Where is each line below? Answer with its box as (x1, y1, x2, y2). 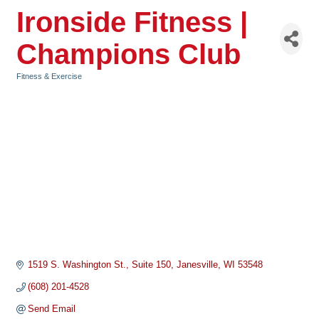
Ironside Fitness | (16, 6, 248, 38)
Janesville (177, 259, 219, 271)
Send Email (28, 303, 76, 315)
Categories (16, 82, 56, 90)
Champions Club (16, 38, 241, 70)
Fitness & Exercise (16, 72, 82, 80)
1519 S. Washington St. (28, 259, 127, 271)
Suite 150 (132, 259, 172, 271)
